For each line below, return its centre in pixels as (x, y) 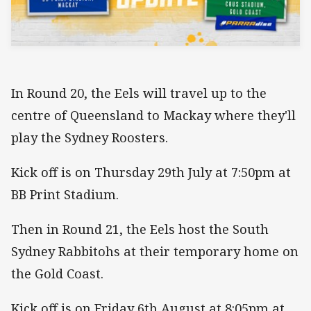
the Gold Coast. (57, 274)
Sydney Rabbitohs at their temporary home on (155, 252)
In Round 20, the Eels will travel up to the (139, 93)
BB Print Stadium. (65, 194)
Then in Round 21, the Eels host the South (140, 229)
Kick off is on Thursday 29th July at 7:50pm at (151, 172)
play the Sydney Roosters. (90, 137)
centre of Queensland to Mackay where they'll (153, 115)
